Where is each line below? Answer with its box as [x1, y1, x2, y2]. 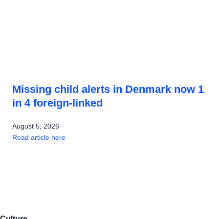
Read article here [12, 133, 66, 142]
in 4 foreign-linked [12, 97, 103, 109]
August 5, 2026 [12, 122, 59, 131]
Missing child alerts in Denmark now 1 [12, 83, 204, 96]
